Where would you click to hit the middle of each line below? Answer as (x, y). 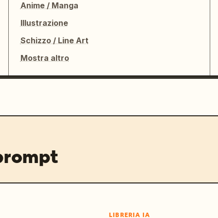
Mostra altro (45, 58)
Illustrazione (44, 23)
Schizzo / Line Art (54, 40)
